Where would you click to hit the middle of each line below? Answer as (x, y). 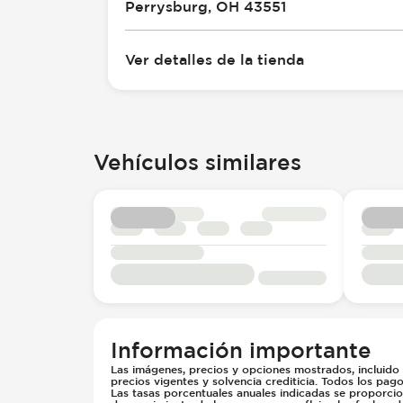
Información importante (242, 350)
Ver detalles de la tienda (215, 60)
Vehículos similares (197, 162)
